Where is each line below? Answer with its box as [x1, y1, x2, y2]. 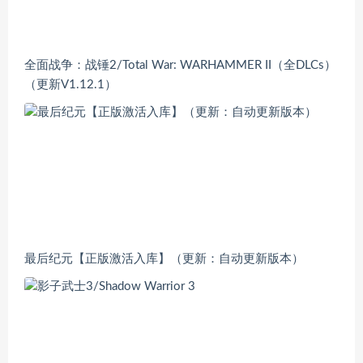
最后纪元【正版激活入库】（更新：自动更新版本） [24, 253, 304, 265]
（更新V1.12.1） [24, 79, 117, 92]
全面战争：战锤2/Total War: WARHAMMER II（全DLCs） [24, 59, 336, 72]
